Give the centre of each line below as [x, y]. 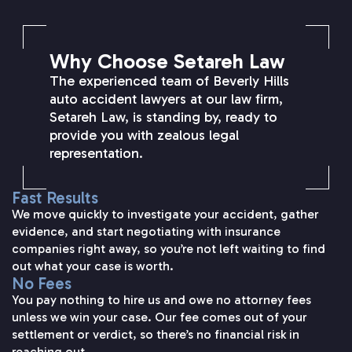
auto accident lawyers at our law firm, [166, 99]
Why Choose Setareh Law [167, 62]
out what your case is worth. [93, 266]
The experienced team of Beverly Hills [169, 81]
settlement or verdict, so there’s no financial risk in [156, 335]
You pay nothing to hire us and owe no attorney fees [161, 300]
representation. [96, 154]
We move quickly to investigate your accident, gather [165, 214]
